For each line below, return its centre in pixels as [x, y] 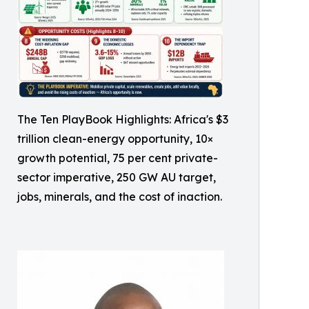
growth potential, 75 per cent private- [118, 158]
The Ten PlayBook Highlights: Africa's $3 [123, 119]
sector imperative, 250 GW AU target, [117, 177]
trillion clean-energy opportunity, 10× [115, 138]
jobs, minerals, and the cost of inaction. [120, 196]
